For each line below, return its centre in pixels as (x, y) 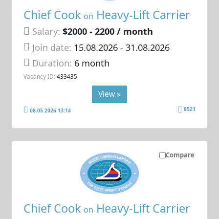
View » (109, 94)
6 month (92, 63)
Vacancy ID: (40, 77)
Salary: (46, 32)
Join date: (52, 47)
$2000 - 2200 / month (108, 32)
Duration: (54, 63)
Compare (180, 155)
